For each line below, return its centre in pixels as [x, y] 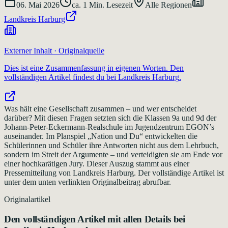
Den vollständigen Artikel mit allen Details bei [95, 219]
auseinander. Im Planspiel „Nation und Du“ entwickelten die [101, 136]
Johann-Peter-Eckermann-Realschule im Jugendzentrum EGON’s [109, 127]
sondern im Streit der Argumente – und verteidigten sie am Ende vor [113, 154]
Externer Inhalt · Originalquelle [54, 50]
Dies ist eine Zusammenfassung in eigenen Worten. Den [94, 68]
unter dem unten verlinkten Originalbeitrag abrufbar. [88, 182]
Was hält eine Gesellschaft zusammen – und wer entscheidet [100, 108]
